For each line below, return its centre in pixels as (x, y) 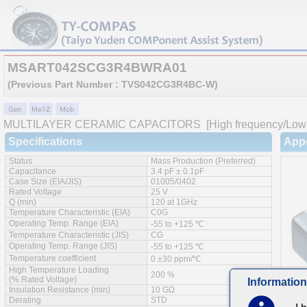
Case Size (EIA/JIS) (45, 182)
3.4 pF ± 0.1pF (177, 171)
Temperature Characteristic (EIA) (70, 212)
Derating (25, 300)
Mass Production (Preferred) (203, 161)
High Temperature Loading (59, 270)
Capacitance (33, 171)
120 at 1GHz (174, 202)
